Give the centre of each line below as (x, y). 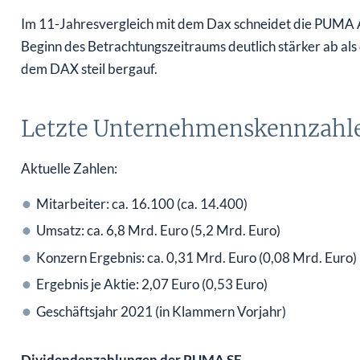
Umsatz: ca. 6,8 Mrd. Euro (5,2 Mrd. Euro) (159, 231)
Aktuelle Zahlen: (70, 168)
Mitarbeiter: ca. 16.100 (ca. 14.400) (143, 203)
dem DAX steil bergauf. (91, 68)
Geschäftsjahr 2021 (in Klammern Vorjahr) (162, 312)
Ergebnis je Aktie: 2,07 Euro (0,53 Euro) (153, 284)
